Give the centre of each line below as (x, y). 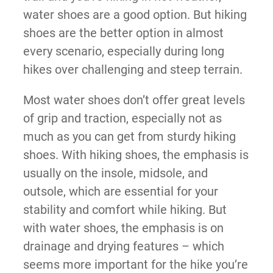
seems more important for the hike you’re (135, 264)
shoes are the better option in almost (123, 33)
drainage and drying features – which (123, 246)
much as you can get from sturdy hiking (129, 136)
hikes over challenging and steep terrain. (133, 69)
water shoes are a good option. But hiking (135, 14)
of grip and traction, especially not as (122, 118)
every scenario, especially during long (123, 51)
